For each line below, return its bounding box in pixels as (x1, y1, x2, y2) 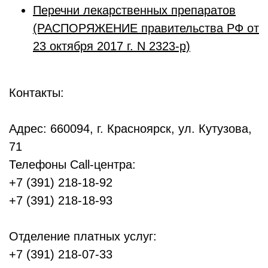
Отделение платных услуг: (9, 229, 157, 243)
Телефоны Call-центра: (9, 157, 136, 171)
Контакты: (9, 86, 64, 99)
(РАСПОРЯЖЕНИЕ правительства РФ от (33, 21, 259, 35)
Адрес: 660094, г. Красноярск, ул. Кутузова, (9, 121, 252, 135)
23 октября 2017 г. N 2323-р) (33, 39, 190, 53)
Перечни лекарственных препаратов (33, 3, 236, 17)
